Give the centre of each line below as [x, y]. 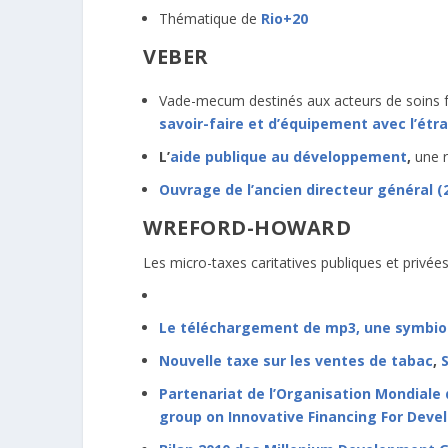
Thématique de [210, 18]
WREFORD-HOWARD [247, 227]
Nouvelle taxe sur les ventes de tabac [296, 361]
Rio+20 [284, 18]
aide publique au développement [288, 157]
